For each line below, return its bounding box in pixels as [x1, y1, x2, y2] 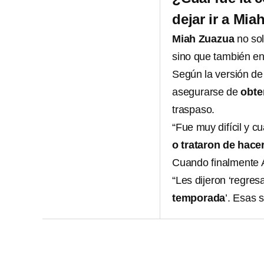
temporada [172, 192, 226, 204]
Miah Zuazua [172, 33, 235, 45]
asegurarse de [172, 86, 241, 98]
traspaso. [172, 104, 215, 115]
